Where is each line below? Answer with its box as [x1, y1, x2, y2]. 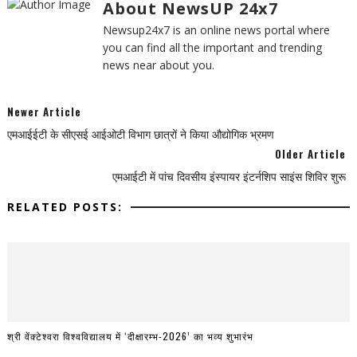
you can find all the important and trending [102, 39, 322, 55]
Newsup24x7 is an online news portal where [102, 22, 330, 37]
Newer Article [6, 103, 81, 120]
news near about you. [102, 57, 214, 73]
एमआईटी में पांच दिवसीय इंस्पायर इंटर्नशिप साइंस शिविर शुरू [112, 168, 347, 184]
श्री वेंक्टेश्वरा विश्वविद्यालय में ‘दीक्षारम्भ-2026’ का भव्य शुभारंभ [6, 329, 253, 343]
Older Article [275, 145, 347, 162]
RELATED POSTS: [6, 198, 123, 214]
